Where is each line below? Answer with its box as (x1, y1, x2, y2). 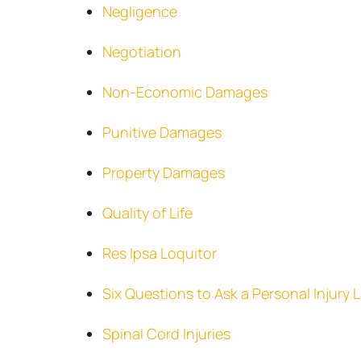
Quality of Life (102, 203, 193, 222)
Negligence (102, 2, 177, 21)
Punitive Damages (102, 122, 222, 142)
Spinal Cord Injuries (102, 324, 230, 343)
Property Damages (102, 163, 225, 182)
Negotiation (102, 42, 181, 61)
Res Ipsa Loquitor (102, 243, 217, 263)
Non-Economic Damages (102, 82, 268, 102)
